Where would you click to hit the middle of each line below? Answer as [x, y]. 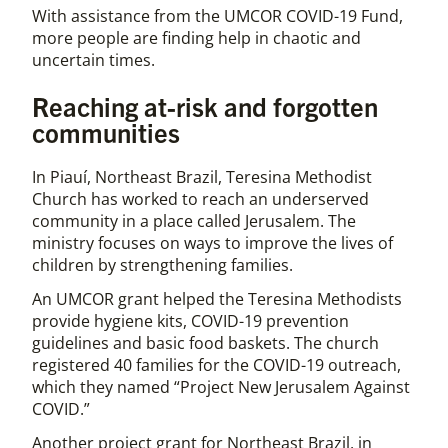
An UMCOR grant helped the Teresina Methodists [217, 299]
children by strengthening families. [164, 265]
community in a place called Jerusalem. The [194, 221]
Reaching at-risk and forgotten [205, 105]
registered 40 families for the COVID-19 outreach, [216, 365]
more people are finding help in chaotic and [196, 37]
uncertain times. [93, 59]
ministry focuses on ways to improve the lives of [212, 243]
